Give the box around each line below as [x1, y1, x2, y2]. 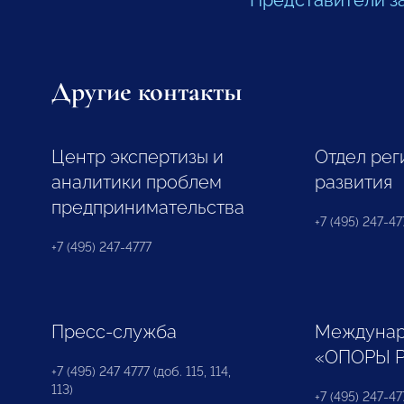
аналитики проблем [50, 171, 222, 193]
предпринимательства [50, 197, 244, 218]
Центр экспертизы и [50, 146, 224, 168]
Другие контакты [50, 75, 243, 108]
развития [315, 171, 393, 193]
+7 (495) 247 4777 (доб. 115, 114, [50, 364, 231, 379]
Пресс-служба [50, 321, 177, 343]
